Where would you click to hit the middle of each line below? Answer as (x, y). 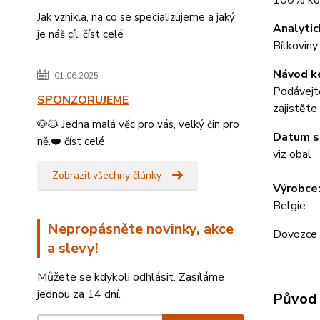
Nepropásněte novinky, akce (140, 229)
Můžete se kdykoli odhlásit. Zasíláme (131, 277)
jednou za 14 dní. (79, 294)
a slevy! (73, 248)
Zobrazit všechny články (107, 175)
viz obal (292, 154)
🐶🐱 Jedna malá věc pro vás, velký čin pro (138, 124)
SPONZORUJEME (83, 100)
